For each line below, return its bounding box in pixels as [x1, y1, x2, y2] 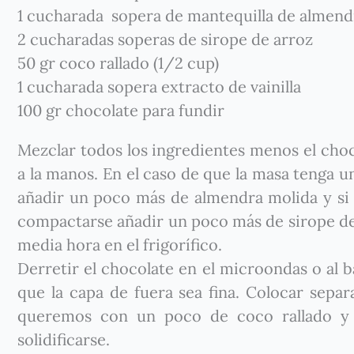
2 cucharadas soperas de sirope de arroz [17, 29, 313, 49]
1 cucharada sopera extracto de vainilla [17, 77, 301, 96]
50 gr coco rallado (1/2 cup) [17, 53, 219, 73]
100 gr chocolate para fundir [17, 100, 224, 120]
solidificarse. [17, 330, 114, 349]
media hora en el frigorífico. [17, 235, 226, 254]
